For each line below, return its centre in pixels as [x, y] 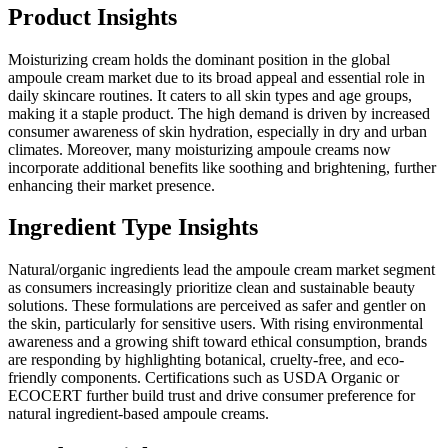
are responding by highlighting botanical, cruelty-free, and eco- [206, 360]
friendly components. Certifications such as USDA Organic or [203, 378]
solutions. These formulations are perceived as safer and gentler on [217, 306]
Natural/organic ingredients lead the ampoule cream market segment [221, 270]
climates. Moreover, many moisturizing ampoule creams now [199, 149]
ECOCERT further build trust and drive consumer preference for [211, 396]
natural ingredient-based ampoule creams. [138, 414]
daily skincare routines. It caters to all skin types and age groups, [210, 95]
